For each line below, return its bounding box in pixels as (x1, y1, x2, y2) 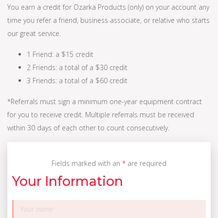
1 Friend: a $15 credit (27, 50, 93, 59)
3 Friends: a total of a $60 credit (27, 76, 127, 85)
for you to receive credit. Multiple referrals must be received (7, 110, 194, 119)
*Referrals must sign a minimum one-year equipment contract (7, 97, 202, 106)
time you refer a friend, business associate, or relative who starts (7, 16, 210, 25)
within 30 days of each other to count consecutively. (7, 123, 169, 132)
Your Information (12, 173, 123, 189)
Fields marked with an (52, 159, 122, 168)
